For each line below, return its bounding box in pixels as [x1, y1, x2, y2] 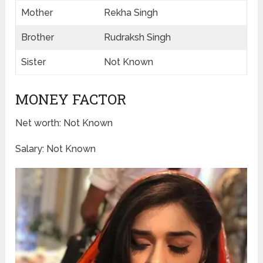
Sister [21, 56, 46, 68]
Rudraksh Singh [104, 32, 171, 43]
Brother [21, 32, 55, 43]
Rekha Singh [104, 7, 159, 19]
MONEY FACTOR [15, 90, 127, 109]
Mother [21, 7, 53, 19]
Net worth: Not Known [15, 117, 113, 129]
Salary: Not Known [15, 143, 96, 155]
